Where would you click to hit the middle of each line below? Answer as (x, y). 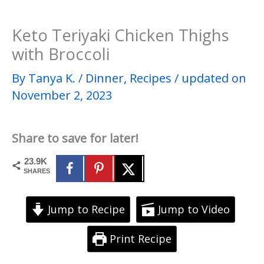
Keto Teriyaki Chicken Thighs (121, 35)
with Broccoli (61, 54)
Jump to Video (193, 209)
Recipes (151, 78)
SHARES (37, 171)
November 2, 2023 (62, 95)
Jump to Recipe (85, 209)
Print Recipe (139, 238)
